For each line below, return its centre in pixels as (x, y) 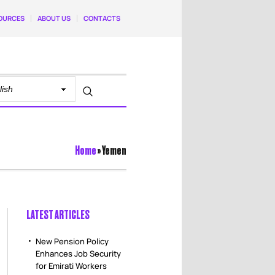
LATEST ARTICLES (58, 214)
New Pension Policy (72, 241)
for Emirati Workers (71, 266)
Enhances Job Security (78, 254)
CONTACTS (102, 18)
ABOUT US (54, 18)
